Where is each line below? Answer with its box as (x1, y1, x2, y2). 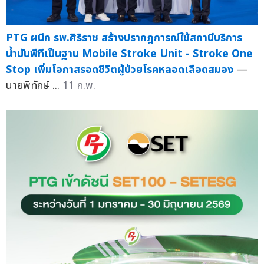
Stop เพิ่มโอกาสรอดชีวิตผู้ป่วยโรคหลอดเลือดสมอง (6, 61, 233, 78)
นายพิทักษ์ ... (6, 77, 62, 94)
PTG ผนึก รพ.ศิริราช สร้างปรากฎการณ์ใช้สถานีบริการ (6, 29, 242, 46)
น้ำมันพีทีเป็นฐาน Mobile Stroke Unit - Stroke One (6, 45, 253, 62)
